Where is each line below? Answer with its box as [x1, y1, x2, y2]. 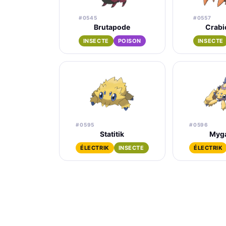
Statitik [100, 130, 125, 138]
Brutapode [94, 23, 131, 31]
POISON [118, 37, 141, 44]
